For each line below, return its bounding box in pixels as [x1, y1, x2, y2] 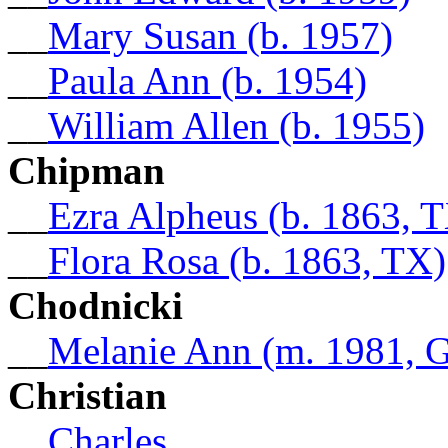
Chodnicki [8, 283, 183, 327]
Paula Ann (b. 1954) [48, 58, 367, 102]
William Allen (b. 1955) [48, 103, 425, 147]
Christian [8, 373, 167, 417]
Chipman [8, 148, 165, 192]
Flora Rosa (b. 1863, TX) [48, 238, 446, 282]
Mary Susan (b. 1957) [48, 13, 393, 57]
